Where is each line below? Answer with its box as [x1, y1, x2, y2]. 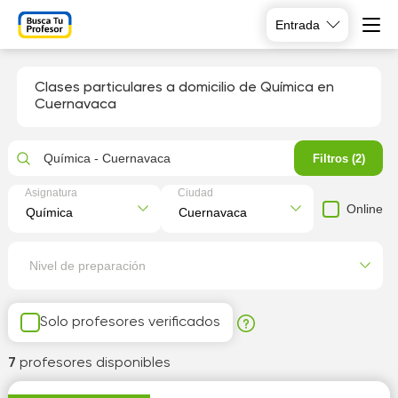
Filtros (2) [312, 151, 365, 165]
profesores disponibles [19, 356, 171, 370]
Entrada [275, 17, 320, 32]
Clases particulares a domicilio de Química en [34, 81, 334, 95]
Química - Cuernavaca [43, 151, 171, 165]
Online [346, 201, 384, 216]
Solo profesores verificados [39, 314, 220, 330]
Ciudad [178, 187, 213, 199]
